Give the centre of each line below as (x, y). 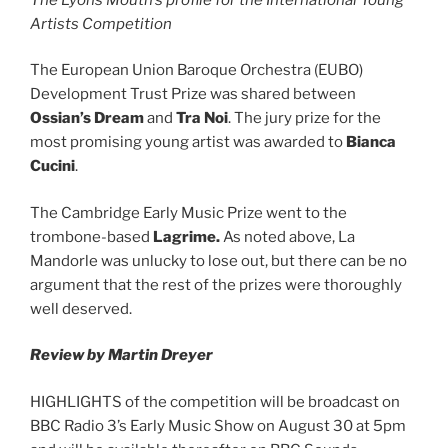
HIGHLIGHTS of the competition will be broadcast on (215, 401)
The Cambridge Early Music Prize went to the (188, 212)
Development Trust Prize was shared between (193, 94)
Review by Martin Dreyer (121, 355)
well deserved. (81, 308)
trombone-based (91, 236)
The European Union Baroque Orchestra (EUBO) (196, 70)
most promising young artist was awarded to (188, 142)
